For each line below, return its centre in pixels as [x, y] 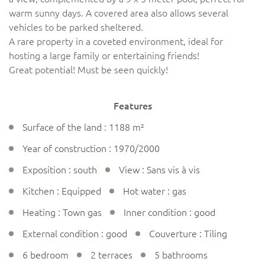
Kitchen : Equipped [62, 191]
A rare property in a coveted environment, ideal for [116, 41]
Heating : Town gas [62, 212]
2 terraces [112, 255]
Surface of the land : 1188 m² [83, 127]
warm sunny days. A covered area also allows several [119, 13]
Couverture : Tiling [188, 233]
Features [132, 106]
